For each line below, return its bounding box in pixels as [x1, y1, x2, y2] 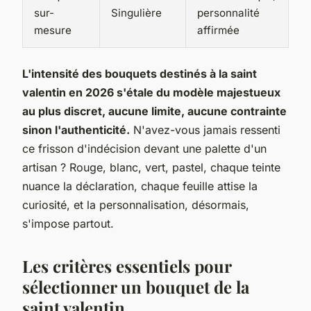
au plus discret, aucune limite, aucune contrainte [22, 103, 287, 118]
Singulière [111, 6, 162, 19]
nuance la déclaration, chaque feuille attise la [22, 178, 258, 193]
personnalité [197, 6, 260, 19]
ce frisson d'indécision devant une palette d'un [22, 141, 267, 155]
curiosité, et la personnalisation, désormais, [22, 197, 249, 212]
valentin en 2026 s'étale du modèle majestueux [22, 85, 280, 99]
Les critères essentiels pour [22, 254, 231, 277]
